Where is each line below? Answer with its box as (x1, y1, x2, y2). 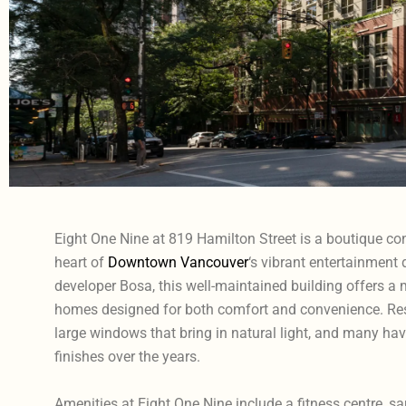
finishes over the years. (53, 347, 200, 365)
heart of (53, 253, 108, 271)
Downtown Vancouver (107, 253, 248, 271)
